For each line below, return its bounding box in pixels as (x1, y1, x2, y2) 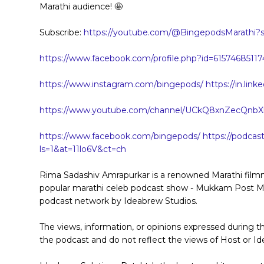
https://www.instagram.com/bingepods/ (39, 79, 204, 90)
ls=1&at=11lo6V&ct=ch (39, 144, 127, 155)
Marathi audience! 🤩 (39, 1, 123, 12)
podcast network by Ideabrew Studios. (39, 196, 198, 207)
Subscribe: (39, 27, 84, 38)
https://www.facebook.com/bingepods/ (39, 131, 201, 142)
